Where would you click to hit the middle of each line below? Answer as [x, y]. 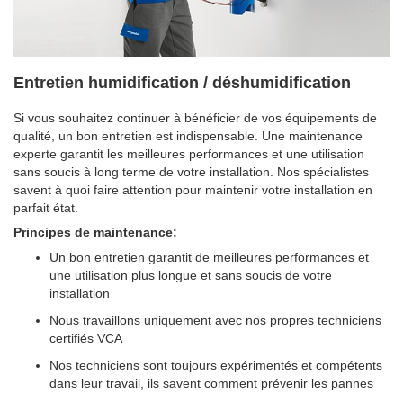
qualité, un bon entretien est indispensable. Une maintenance [188, 135]
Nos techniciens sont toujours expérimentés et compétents [216, 365]
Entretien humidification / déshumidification [182, 82]
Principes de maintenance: [95, 232]
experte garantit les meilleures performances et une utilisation [189, 153]
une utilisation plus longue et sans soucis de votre [191, 275]
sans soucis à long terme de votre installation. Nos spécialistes [191, 171]
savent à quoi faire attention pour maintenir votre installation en [193, 189]
